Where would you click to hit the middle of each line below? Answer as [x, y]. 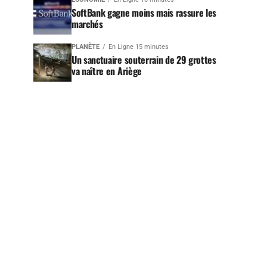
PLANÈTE [86, 47]
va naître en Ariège [107, 71]
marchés [87, 24]
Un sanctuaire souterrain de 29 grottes [144, 60]
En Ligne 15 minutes [139, 47]
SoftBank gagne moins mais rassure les [144, 13]
